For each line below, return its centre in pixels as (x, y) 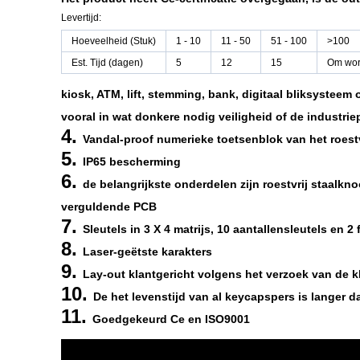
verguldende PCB (109, 207)
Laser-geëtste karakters (147, 252)
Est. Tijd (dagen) (107, 63)
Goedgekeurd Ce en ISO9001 (171, 319)
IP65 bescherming (132, 162)
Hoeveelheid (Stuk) (114, 41)
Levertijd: (81, 18)
